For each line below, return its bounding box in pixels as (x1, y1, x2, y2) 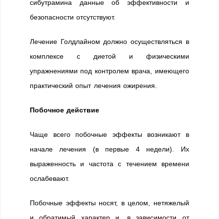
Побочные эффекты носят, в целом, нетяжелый (30, 199, 189, 207)
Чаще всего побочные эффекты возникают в (30, 131, 189, 138)
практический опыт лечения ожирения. (30, 82, 157, 89)
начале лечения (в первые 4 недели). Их (30, 145, 189, 153)
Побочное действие (30, 106, 100, 114)
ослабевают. (30, 175, 69, 182)
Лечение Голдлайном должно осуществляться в (30, 38, 189, 45)
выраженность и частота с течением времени (30, 160, 189, 168)
